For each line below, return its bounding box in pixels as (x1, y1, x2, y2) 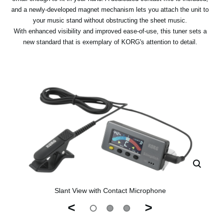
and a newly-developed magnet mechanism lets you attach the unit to (11, 6, 209, 14)
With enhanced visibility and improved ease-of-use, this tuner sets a (13, 27, 207, 35)
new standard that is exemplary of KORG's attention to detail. (23, 38, 197, 46)
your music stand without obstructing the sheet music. (33, 17, 187, 25)
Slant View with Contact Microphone (54, 186, 166, 194)
